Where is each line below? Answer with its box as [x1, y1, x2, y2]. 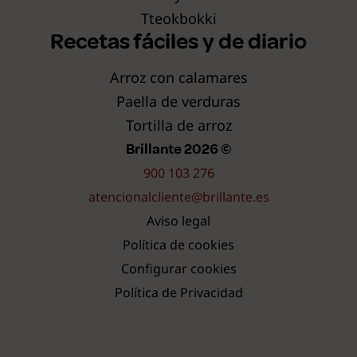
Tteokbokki [140, 9, 217, 29]
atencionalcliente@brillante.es [88, 188, 269, 206]
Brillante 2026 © [126, 140, 231, 159]
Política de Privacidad [114, 284, 243, 302]
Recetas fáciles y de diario [50, 27, 307, 56]
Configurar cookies [120, 260, 237, 278]
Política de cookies [123, 236, 234, 254]
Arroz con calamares [109, 68, 248, 88]
